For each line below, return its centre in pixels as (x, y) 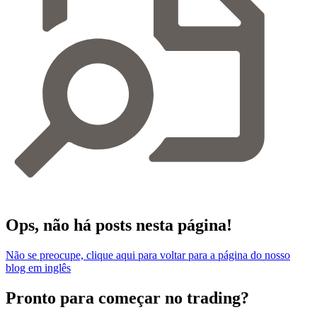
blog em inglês (38, 267)
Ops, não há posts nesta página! (119, 225)
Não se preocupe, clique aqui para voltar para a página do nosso (148, 255)
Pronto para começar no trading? (127, 298)
